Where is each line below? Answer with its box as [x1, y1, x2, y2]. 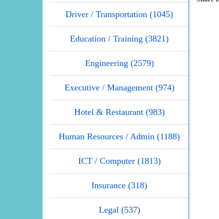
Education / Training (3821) [70, 33, 169, 44]
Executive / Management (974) [64, 82, 175, 92]
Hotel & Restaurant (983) [74, 107, 165, 117]
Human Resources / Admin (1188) [59, 131, 180, 141]
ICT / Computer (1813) [78, 155, 161, 166]
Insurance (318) [91, 180, 147, 190]
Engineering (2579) [85, 58, 154, 68]
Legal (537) [98, 204, 140, 215]
